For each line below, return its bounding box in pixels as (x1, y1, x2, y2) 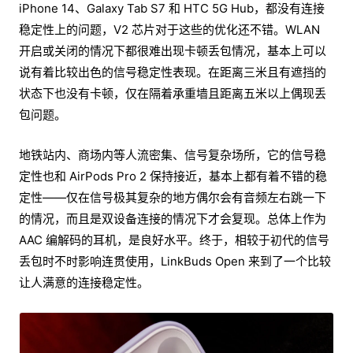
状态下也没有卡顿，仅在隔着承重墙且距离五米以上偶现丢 (19, 86, 326, 102)
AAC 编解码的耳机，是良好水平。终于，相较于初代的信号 (19, 232, 329, 248)
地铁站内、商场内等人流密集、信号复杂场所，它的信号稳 (19, 147, 326, 163)
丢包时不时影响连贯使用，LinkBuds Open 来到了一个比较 (19, 254, 331, 269)
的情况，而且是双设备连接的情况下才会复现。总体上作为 (19, 211, 326, 227)
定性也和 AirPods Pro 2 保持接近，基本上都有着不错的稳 (19, 169, 327, 184)
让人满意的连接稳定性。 (19, 275, 149, 291)
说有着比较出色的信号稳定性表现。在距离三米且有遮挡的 (19, 65, 326, 80)
